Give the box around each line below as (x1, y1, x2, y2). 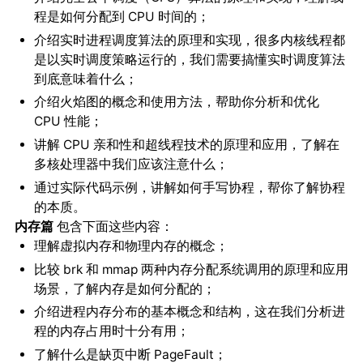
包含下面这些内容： (53, 218, 173, 234)
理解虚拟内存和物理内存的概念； (33, 237, 228, 254)
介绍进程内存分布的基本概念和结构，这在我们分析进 (33, 304, 345, 320)
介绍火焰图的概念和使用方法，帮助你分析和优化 (33, 94, 319, 110)
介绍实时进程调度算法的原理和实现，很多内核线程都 (33, 32, 345, 48)
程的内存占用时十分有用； (33, 323, 190, 340)
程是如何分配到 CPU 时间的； (33, 8, 210, 24)
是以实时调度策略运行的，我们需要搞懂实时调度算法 (33, 51, 345, 67)
